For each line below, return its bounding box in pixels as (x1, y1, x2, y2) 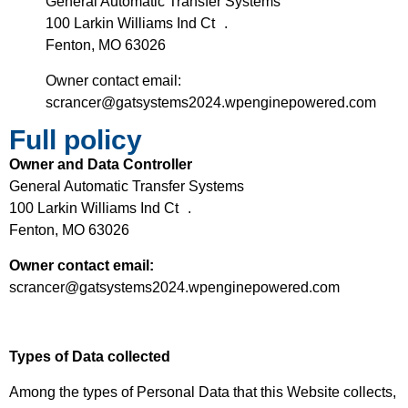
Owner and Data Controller (9, 157, 192, 173)
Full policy (9, 125, 142, 156)
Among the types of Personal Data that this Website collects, (9, 383, 396, 400)
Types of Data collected (9, 349, 170, 365)
